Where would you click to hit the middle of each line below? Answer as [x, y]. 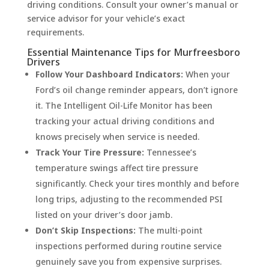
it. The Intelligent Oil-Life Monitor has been [124, 105]
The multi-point [169, 230]
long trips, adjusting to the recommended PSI [129, 199]
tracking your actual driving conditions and [125, 121]
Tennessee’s [170, 152]
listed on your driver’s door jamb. [104, 214]
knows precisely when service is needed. [117, 136]
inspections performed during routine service [128, 246]
